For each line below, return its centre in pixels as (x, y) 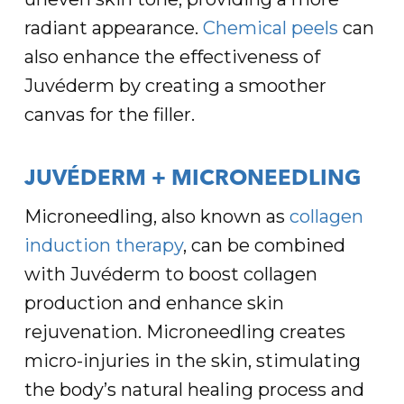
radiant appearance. (113, 28)
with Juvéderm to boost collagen (170, 274)
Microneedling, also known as (156, 216)
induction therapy (103, 245)
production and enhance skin (154, 303)
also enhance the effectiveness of (172, 57)
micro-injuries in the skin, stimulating (192, 361)
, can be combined (264, 245)
